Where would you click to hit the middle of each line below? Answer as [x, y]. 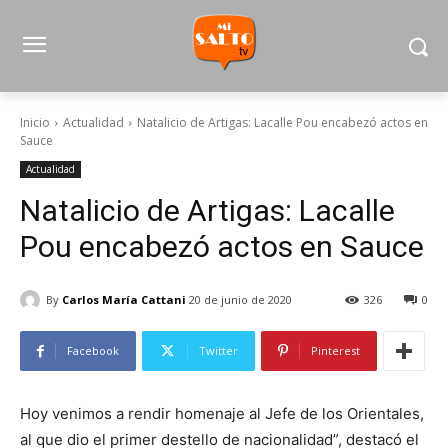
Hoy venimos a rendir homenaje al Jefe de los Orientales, [222, 414]
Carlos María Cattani [124, 299]
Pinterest [335, 351]
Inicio [35, 122]
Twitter [218, 351]
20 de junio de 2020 [240, 300]
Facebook [93, 351]
